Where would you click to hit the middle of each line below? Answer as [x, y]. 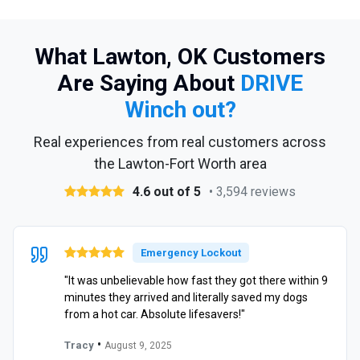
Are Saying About [149, 83]
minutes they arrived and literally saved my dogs [186, 297]
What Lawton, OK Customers [180, 56]
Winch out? [180, 109]
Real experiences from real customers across [180, 141]
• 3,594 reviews [252, 191]
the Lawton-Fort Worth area [180, 163]
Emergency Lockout [191, 252]
